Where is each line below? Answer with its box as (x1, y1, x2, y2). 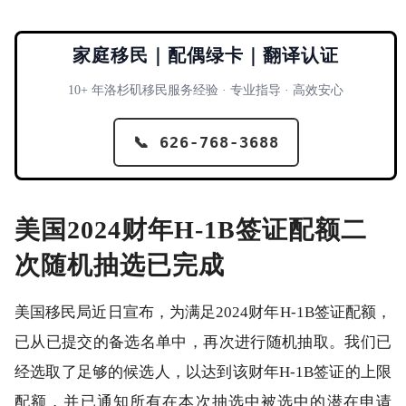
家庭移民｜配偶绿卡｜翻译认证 (72, 44, 339, 65)
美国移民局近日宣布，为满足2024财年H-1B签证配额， (14, 304, 391, 322)
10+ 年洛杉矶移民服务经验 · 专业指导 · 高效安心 (68, 82, 343, 97)
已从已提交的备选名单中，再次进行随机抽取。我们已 (14, 333, 391, 352)
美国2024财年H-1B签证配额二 (14, 215, 367, 244)
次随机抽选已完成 (14, 250, 225, 279)
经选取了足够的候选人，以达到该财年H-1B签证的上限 (14, 363, 391, 382)
